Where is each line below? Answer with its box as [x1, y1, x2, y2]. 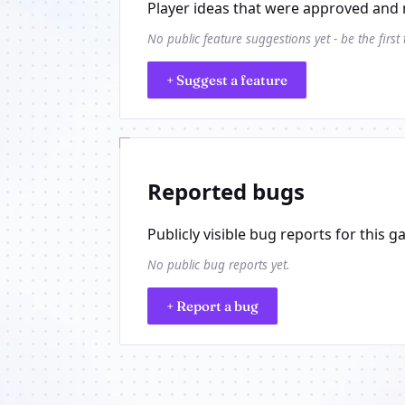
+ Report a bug [166, 297, 259, 315]
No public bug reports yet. [147, 256, 289, 273]
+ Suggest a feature [166, 71, 287, 89]
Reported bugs [147, 175, 305, 206]
